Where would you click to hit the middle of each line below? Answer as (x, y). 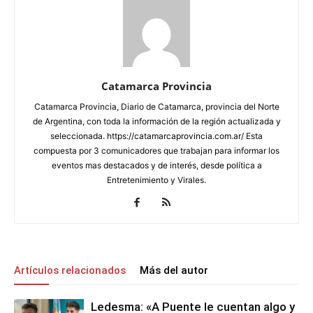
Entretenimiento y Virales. (156, 180)
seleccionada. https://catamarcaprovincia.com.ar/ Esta (156, 136)
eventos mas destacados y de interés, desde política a (156, 165)
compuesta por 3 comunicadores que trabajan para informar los (156, 150)
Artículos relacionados (70, 270)
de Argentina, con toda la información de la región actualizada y (156, 121)
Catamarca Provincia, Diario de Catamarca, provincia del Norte (156, 106)
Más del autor (174, 270)
